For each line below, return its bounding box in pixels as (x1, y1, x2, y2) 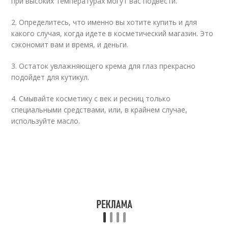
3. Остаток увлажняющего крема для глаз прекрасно (11, 61, 196, 71)
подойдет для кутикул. (11, 72, 90, 82)
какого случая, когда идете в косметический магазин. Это (11, 28, 214, 38)
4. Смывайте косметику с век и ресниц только (11, 94, 171, 103)
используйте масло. (11, 116, 80, 126)
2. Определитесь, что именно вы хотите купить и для (11, 17, 197, 27)
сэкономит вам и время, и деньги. (11, 40, 129, 49)
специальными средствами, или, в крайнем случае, (11, 105, 188, 115)
